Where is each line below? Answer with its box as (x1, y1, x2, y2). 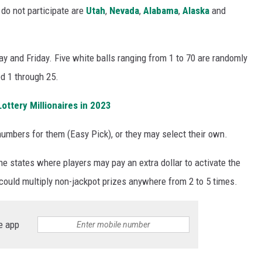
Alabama (143, 5, 178, 17)
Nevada (109, 5, 139, 17)
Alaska (182, 5, 209, 17)
